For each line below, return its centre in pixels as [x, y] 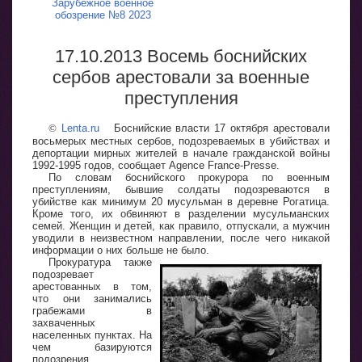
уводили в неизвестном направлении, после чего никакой [181, 238]
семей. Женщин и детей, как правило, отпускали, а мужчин [181, 225]
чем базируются [92, 347]
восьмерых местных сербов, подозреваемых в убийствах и [181, 141]
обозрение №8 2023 [103, 15]
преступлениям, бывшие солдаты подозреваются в [181, 189]
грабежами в [92, 310]
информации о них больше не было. [121, 250]
